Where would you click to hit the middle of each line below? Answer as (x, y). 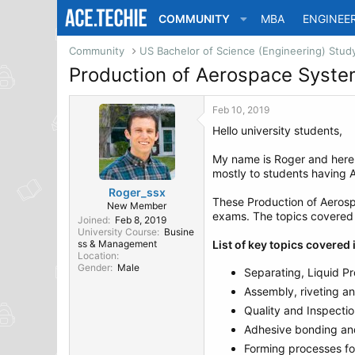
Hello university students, (277, 130)
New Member (137, 206)
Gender (94, 267)
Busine (179, 232)
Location (97, 256)
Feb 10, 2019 (241, 110)
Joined (93, 220)
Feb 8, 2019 (141, 220)
